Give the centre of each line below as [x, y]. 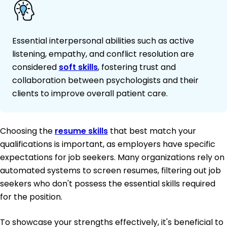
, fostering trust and [137, 67]
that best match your [152, 131]
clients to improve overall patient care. [90, 93]
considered [35, 67]
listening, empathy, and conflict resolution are [103, 54]
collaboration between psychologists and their [105, 80]
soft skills [78, 67]
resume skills [81, 131]
